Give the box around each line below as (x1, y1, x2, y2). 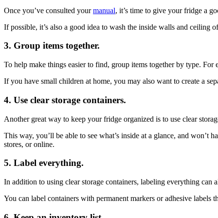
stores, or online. (4, 140, 54, 148)
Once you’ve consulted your (4, 6, 93, 15)
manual (93, 6, 115, 15)
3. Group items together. (4, 40, 100, 51)
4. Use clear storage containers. (4, 94, 126, 105)
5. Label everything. (4, 158, 84, 168)
